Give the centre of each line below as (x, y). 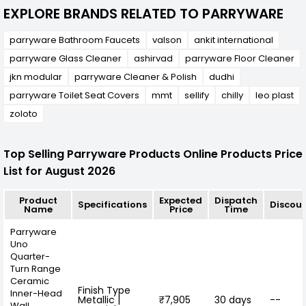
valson (167, 40)
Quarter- (30, 256)
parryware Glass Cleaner (66, 58)
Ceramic (30, 281)
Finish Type (104, 290)
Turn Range (36, 268)
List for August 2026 (59, 171)
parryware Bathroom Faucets (75, 40)
